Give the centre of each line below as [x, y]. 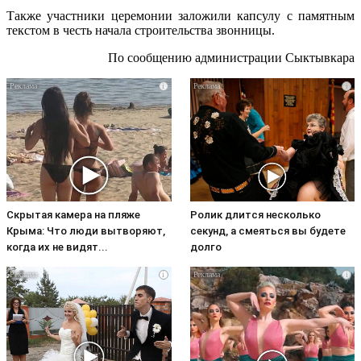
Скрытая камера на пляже [73, 215]
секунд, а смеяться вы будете [268, 231]
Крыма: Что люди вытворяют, [86, 231]
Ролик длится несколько [255, 215]
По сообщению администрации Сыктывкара [231, 57]
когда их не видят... [57, 247]
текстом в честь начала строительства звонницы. [141, 30]
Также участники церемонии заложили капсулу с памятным [180, 15]
